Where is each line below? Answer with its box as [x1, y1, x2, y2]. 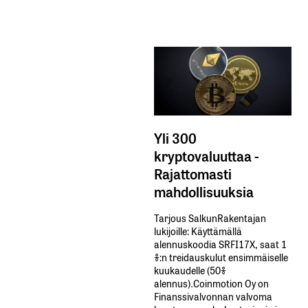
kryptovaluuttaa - [154, 144, 259, 166]
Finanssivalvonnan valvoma [154, 288, 272, 303]
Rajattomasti [154, 162, 232, 184]
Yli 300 [154, 126, 197, 148]
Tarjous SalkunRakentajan [154, 210, 266, 225]
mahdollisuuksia [154, 180, 254, 201]
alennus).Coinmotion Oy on [154, 275, 269, 290]
